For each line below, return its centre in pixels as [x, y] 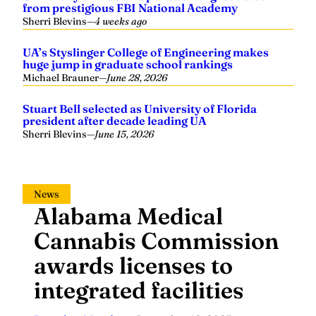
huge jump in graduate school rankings [128, 64]
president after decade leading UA [115, 120]
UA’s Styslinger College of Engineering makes [146, 52]
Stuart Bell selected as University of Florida [140, 108]
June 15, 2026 [124, 134]
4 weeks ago [121, 21]
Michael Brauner [61, 77]
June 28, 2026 [137, 77]
